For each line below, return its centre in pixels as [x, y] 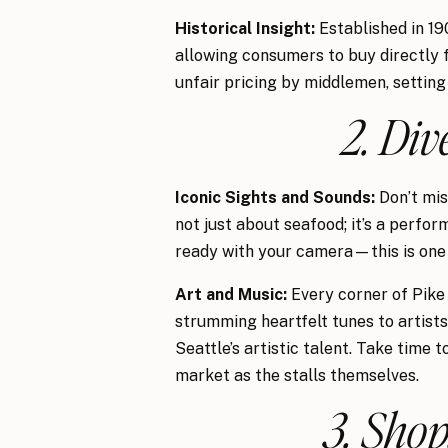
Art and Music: [231, 294]
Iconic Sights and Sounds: [275, 197]
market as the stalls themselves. [297, 375]
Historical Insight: [245, 28]
